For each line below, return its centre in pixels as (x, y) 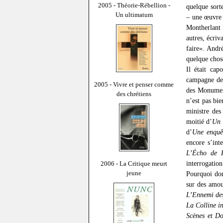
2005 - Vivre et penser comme (134, 84)
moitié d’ (199, 122)
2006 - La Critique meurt (134, 163)
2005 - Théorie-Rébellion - (134, 5)
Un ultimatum (134, 14)
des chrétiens (134, 94)
